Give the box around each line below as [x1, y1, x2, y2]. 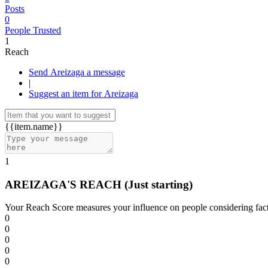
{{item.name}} [5, 121, 63, 132]
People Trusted [5, 25, 61, 35]
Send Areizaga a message [87, 67, 125, 77]
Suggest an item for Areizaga [29, 89, 138, 99]
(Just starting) [124, 178, 193, 191]
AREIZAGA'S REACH [5, 178, 124, 191]
